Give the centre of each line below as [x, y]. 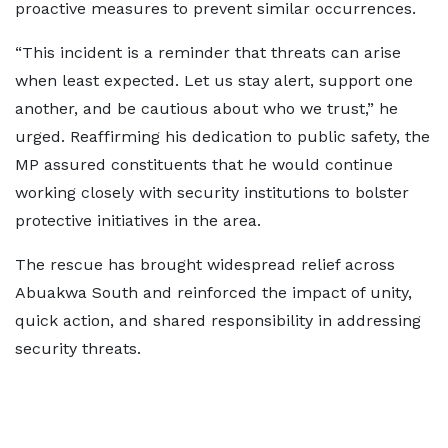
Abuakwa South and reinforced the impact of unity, [213, 292]
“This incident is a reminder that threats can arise [208, 52]
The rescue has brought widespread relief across [205, 264]
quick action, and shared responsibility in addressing [218, 320]
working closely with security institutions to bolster [212, 192]
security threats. [78, 348]
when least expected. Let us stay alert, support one [214, 80]
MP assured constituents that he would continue [204, 164]
